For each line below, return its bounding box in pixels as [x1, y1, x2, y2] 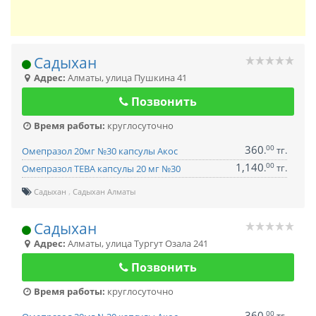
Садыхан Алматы [73, 186, 135, 197]
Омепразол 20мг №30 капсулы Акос [22, 145, 178, 157]
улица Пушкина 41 [106, 71, 187, 84]
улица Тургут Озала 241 [106, 237, 208, 250]
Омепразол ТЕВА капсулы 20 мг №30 [22, 162, 181, 175]
